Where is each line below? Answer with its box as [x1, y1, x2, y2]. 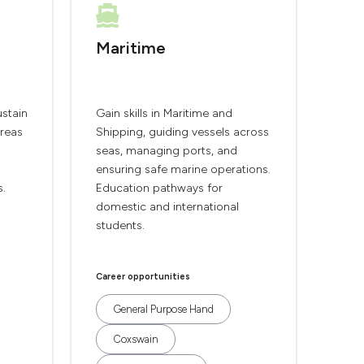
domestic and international [96, 200, 239, 214]
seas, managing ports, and [96, 144, 237, 158]
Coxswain [113, 333, 158, 345]
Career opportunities [96, 271, 190, 282]
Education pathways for [96, 181, 223, 195]
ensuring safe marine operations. [96, 162, 271, 176]
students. [96, 219, 145, 232]
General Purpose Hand [113, 303, 214, 315]
